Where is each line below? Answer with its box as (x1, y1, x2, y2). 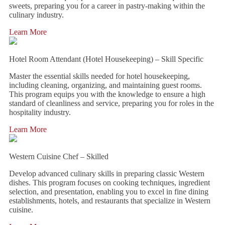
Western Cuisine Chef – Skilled (9, 152, 108, 161)
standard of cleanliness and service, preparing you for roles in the (9, 99, 214, 107)
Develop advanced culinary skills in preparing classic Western (9, 169, 204, 178)
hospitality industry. (9, 108, 71, 117)
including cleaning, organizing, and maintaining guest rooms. (9, 81, 202, 89)
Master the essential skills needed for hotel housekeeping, (9, 72, 190, 80)
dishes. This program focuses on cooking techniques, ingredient (9, 178, 210, 187)
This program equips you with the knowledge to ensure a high (9, 90, 205, 98)
